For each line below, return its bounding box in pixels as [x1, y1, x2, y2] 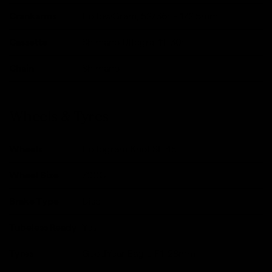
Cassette [9, 37, 47, 48]
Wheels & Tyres [9, 107, 109, 126]
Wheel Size [9, 170, 59, 181]
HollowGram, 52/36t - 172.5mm [82, 11, 218, 22]
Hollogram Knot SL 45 [82, 144, 177, 155]
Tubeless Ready [9, 222, 77, 233]
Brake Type [9, 196, 59, 207]
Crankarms [9, 11, 56, 22]
